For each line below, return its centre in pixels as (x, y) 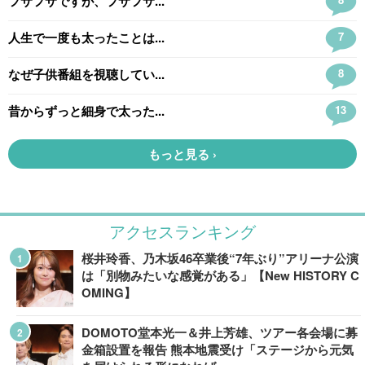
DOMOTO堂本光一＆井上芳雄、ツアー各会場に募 (220, 332)
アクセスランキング (182, 231)
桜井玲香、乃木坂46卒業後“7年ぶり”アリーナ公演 (220, 258)
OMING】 (109, 292)
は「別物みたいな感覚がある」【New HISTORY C (220, 275)
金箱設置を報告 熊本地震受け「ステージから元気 (218, 350)
